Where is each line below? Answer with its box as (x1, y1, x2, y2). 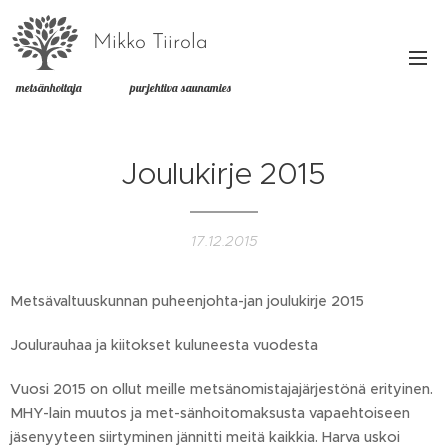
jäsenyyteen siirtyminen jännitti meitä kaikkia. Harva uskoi (10, 428, 400, 446)
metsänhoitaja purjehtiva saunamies (10, 79, 237, 95)
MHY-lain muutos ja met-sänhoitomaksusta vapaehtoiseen (10, 404, 410, 422)
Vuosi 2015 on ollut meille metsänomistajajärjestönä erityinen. (10, 380, 433, 398)
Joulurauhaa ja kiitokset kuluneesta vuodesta (10, 336, 318, 354)
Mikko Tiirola (93, 31, 208, 53)
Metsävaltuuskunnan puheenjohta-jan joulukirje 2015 (10, 292, 364, 310)
